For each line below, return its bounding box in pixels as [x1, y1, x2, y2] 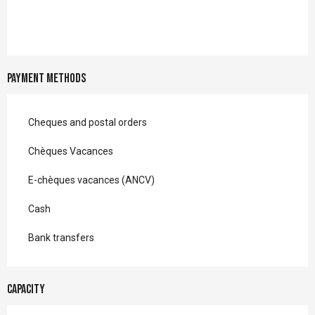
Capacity [7, 281, 45, 297]
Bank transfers [28, 231, 94, 243]
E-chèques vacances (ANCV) [28, 174, 155, 186]
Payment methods [7, 70, 86, 86]
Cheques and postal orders [28, 116, 147, 128]
